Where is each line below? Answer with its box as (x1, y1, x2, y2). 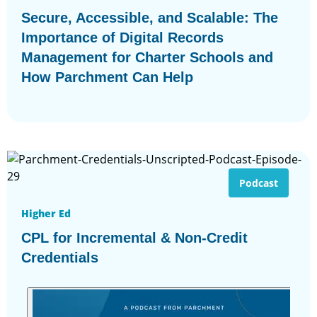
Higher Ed (21, 206, 71, 220)
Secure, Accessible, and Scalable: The (21, 9, 278, 25)
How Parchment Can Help (21, 69, 193, 85)
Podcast (239, 175, 278, 190)
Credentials (21, 249, 98, 265)
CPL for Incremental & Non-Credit (21, 229, 248, 246)
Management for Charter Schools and (21, 49, 273, 65)
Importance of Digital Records (21, 29, 224, 45)
